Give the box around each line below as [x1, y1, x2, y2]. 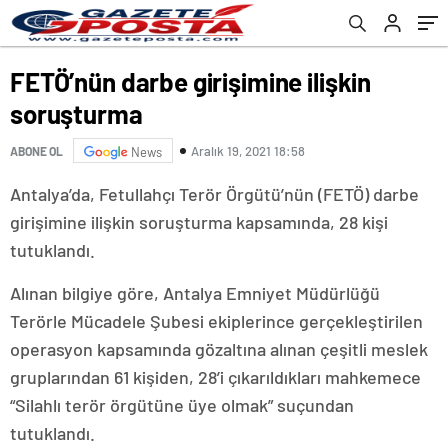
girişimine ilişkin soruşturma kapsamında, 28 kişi [10, 211, 388, 233]
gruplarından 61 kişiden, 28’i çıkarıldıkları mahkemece [10, 366, 421, 388]
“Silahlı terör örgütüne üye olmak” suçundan [10, 394, 354, 416]
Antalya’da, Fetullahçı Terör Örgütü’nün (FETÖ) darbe [10, 183, 419, 205]
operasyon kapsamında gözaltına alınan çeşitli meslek [10, 338, 428, 360]
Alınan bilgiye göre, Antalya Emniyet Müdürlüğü [10, 282, 380, 304]
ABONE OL [10, 143, 63, 158]
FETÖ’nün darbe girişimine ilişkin [10, 66, 372, 97]
